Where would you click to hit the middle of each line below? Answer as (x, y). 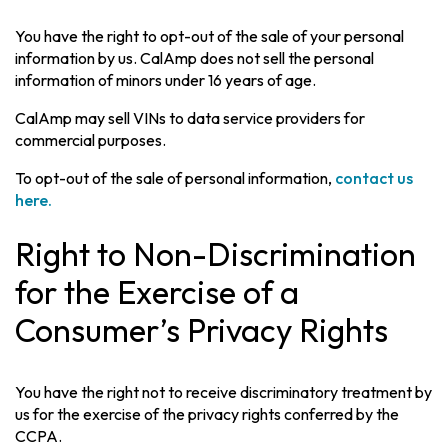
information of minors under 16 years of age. (166, 79)
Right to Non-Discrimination (216, 254)
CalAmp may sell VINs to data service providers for (190, 117)
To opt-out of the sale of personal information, (175, 177)
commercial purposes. (91, 139)
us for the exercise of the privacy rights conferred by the (207, 414)
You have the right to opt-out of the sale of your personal (210, 35)
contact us (374, 177)
